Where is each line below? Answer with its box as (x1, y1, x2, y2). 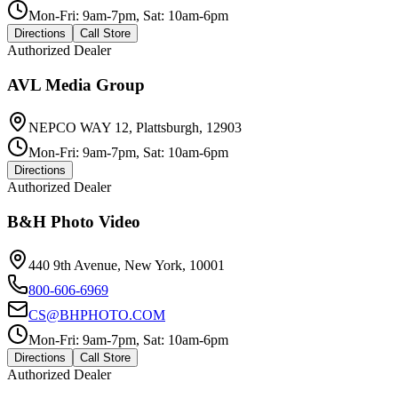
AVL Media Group (7, 75, 145, 94)
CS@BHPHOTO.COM (28, 306, 165, 322)
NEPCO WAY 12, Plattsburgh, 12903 (28, 120, 242, 136)
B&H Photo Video (7, 212, 140, 232)
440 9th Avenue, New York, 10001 (28, 257, 225, 273)
